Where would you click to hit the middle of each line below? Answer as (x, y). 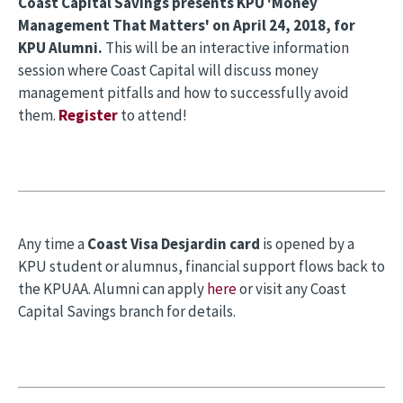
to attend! (155, 115)
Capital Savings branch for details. (127, 311)
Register (88, 115)
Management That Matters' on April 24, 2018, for (187, 25)
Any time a (53, 244)
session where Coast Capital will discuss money (168, 70)
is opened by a (307, 244)
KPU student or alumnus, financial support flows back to (201, 266)
